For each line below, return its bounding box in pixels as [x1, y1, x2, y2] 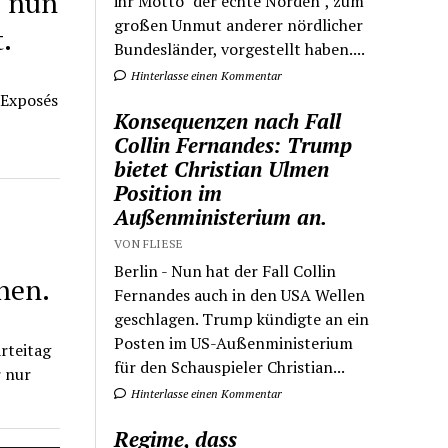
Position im [114, 178, 223, 207]
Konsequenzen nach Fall [114, 106, 342, 135]
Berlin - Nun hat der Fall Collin [114, 259, 337, 282]
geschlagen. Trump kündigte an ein [114, 307, 370, 330]
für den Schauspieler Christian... [114, 355, 346, 378]
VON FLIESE [114, 235, 184, 251]
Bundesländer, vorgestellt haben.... [114, 37, 366, 60]
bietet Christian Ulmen [114, 154, 330, 183]
